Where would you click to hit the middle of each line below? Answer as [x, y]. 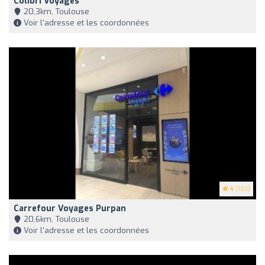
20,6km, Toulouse [55, 219]
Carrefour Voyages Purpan [70, 209]
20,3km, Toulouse [55, 12]
